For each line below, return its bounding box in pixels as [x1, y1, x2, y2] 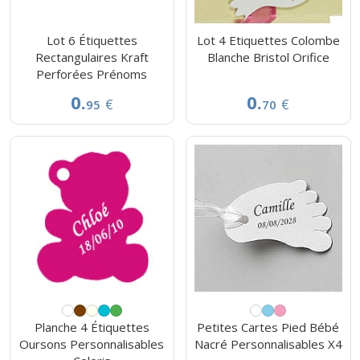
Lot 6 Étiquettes [46, 31, 137, 48]
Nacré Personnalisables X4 [194, 336, 342, 353]
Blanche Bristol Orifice [207, 48, 329, 65]
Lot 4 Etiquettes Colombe [196, 31, 340, 48]
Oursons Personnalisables [19, 336, 165, 353]
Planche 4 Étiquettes [34, 319, 149, 336]
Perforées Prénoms [36, 65, 148, 82]
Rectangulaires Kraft [35, 48, 149, 65]
